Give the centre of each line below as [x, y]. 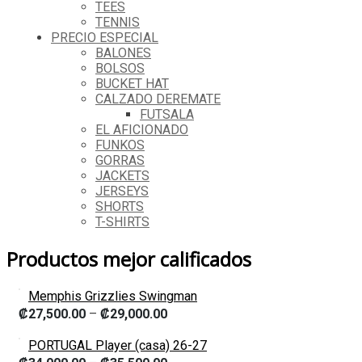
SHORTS [120, 207]
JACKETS [122, 176]
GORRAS [120, 161]
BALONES [123, 53]
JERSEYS [122, 192]
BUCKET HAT [132, 84]
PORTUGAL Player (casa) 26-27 [118, 346]
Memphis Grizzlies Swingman [113, 297]
